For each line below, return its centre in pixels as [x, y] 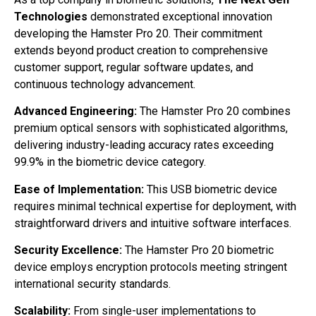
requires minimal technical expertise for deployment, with [155, 206]
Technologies [51, 16]
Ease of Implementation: [79, 189]
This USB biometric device [211, 189]
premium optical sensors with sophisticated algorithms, [151, 128]
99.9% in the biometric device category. [110, 162]
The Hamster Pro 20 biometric [198, 250]
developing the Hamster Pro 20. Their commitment [138, 33]
